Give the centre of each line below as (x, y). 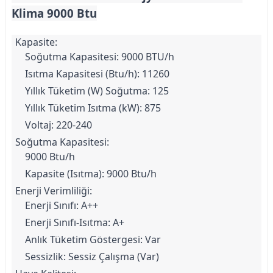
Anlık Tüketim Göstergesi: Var (93, 239)
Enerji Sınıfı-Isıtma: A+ (75, 222)
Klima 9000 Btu (54, 13)
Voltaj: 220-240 (58, 125)
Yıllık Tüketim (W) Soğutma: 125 (97, 91)
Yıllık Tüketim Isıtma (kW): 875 (93, 108)
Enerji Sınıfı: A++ (62, 205)
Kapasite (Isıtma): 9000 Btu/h (91, 174)
